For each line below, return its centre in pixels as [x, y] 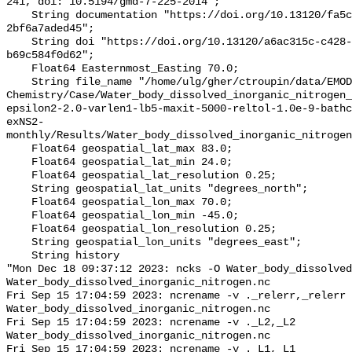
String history [19, 256]
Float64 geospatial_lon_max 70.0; [19, 203]
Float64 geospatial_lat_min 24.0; [19, 163]
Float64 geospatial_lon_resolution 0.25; [19, 229]
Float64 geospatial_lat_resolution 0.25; [19, 176]
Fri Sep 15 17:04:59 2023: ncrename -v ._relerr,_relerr [176, 296]
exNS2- [25, 123]
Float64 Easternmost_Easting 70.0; [19, 69]
